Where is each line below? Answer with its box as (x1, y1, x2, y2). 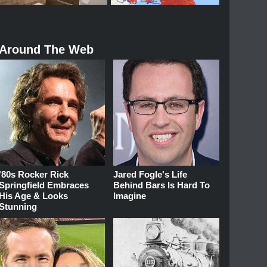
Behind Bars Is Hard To (113, 179, 210, 190)
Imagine (113, 190, 147, 201)
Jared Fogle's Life (113, 169, 188, 179)
